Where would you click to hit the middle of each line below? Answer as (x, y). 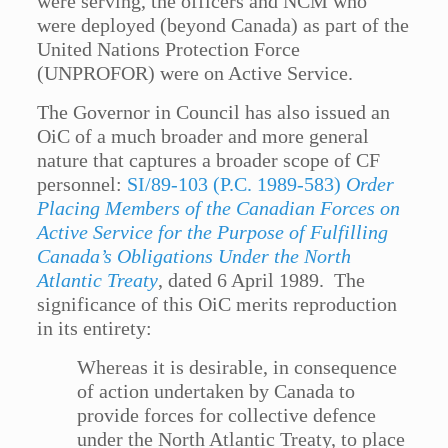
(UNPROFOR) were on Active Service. (195, 73)
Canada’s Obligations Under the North (194, 256)
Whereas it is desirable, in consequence (237, 367)
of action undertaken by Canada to (216, 391)
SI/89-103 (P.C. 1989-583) (237, 184)
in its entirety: (95, 328)
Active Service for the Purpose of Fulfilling (213, 232)
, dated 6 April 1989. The (262, 280)
